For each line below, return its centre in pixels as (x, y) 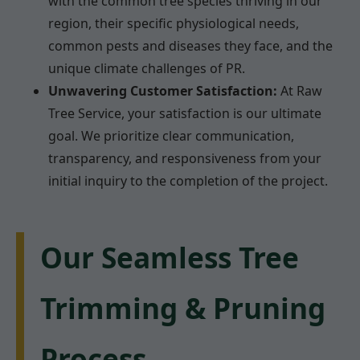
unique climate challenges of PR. (147, 68)
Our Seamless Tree (170, 257)
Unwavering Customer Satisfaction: (163, 90)
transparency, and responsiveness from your (185, 158)
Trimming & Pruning (183, 307)
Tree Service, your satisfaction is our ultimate (185, 113)
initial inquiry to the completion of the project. (188, 180)
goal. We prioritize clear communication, (171, 135)
